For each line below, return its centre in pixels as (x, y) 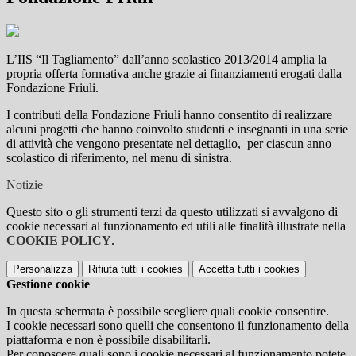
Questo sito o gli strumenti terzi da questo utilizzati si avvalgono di (172, 212)
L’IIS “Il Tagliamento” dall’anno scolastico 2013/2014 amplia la (166, 60)
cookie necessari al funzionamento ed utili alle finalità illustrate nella (176, 226)
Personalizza (43, 269)
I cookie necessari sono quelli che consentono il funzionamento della (178, 326)
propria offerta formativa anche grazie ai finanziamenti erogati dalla (174, 74)
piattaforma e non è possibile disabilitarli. (108, 340)
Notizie (25, 185)
